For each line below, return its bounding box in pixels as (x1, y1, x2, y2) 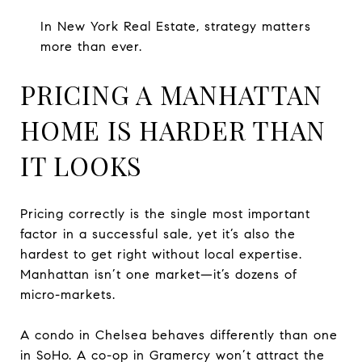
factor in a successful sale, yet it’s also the (20, 225, 296, 242)
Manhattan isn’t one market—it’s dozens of (20, 266, 297, 282)
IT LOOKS (20, 147, 142, 183)
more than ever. (40, 38, 142, 54)
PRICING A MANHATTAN (20, 76, 322, 112)
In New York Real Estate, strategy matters (40, 18, 311, 34)
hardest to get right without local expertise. (20, 246, 302, 262)
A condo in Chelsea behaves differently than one (20, 326, 338, 343)
